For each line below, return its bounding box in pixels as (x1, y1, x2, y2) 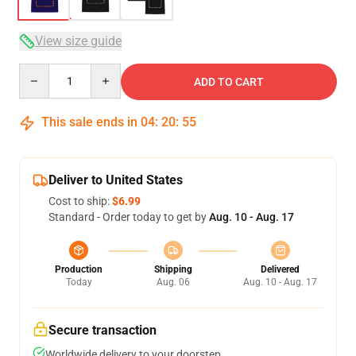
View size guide (35, 33, 122, 48)
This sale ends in (38, 114, 141, 130)
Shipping (153, 264, 192, 275)
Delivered (261, 264, 300, 275)
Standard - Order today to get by (48, 211, 209, 223)
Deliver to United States (48, 172, 183, 188)
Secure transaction (48, 323, 157, 338)
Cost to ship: (48, 195, 112, 207)
